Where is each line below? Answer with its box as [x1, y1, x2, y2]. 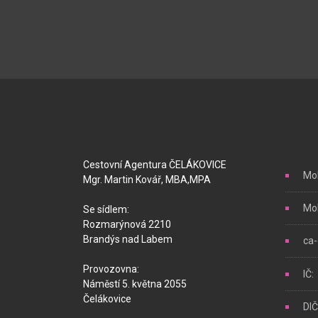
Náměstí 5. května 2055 [83, 278, 187, 290]
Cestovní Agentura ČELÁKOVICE [83, 159, 226, 170]
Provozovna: [83, 263, 139, 275]
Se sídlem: [83, 204, 129, 215]
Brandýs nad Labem [83, 234, 172, 245]
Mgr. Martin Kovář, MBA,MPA [83, 174, 211, 185]
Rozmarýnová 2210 [83, 219, 171, 230]
